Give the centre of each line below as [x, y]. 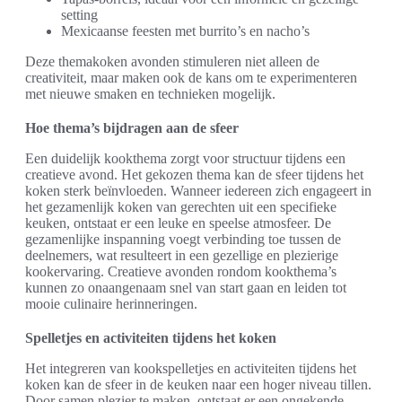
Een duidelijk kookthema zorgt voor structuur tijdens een [185, 158]
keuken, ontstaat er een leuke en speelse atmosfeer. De [178, 223]
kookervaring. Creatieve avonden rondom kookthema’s [181, 271]
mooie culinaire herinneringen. [111, 303]
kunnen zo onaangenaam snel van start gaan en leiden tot [186, 287]
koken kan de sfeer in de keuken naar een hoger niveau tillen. [198, 384]
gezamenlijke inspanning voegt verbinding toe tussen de [183, 239]
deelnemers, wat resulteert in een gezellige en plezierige [182, 255]
